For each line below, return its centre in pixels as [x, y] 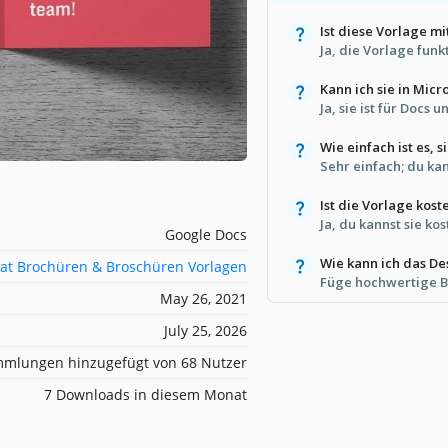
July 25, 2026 [205, 330]
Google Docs [206, 234]
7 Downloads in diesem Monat [145, 394]
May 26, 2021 [203, 298]
